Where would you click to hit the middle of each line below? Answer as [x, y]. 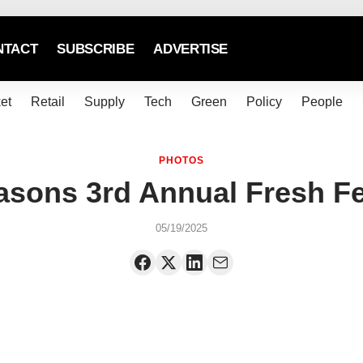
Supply [104, 102]
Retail [47, 102]
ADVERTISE [191, 49]
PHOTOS [181, 160]
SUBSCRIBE [96, 49]
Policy [264, 102]
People [322, 102]
